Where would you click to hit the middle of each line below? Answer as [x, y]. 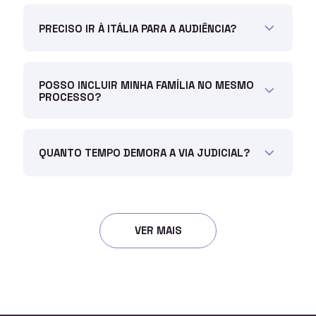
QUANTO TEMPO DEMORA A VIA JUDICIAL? [145, 153]
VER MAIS [158, 231]
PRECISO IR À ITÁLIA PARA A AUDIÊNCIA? [138, 28]
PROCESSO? [71, 97]
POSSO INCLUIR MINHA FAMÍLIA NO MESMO [147, 85]
